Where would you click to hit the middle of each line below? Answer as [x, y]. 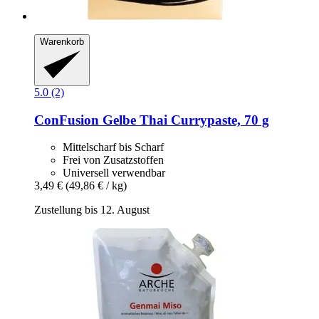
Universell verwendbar [114, 173]
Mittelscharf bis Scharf [113, 147]
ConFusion [67, 120]
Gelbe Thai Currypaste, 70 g [184, 120]
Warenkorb [62, 42]
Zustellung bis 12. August [92, 210]
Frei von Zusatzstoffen [113, 160]
